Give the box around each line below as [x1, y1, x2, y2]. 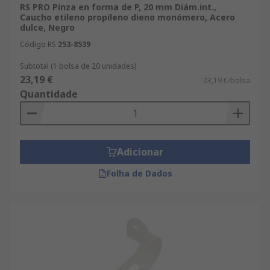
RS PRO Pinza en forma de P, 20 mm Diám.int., [20, 1, 216, 13]
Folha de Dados [106, 168, 172, 179]
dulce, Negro [20, 22, 75, 33]
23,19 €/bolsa [203, 75, 250, 86]
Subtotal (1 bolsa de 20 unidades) [20, 61, 136, 71]
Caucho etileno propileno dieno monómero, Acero [20, 11, 235, 23]
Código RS [20, 39, 56, 49]
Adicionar [116, 145, 163, 159]
